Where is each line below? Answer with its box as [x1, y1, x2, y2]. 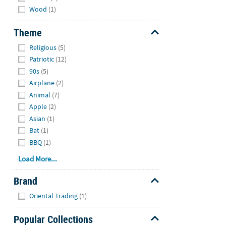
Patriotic [29, 54, 54, 64]
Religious [29, 42, 57, 52]
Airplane [29, 78, 55, 88]
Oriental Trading [29, 191, 78, 200]
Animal [29, 90, 51, 99]
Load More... [18, 154, 58, 164]
